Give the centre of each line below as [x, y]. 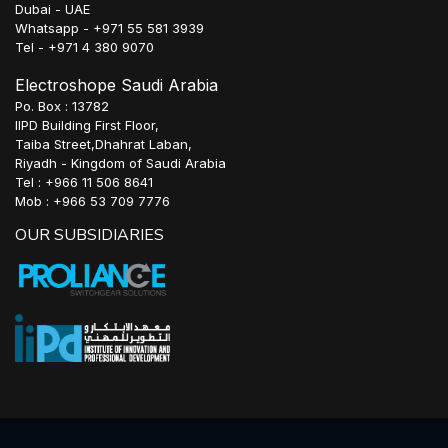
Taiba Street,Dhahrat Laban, [103, 143]
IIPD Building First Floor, [87, 124]
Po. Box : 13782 [62, 105]
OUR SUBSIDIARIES [89, 234]
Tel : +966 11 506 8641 [84, 181]
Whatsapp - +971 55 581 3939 [109, 27]
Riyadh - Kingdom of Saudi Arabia [120, 162]
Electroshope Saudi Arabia [116, 84]
